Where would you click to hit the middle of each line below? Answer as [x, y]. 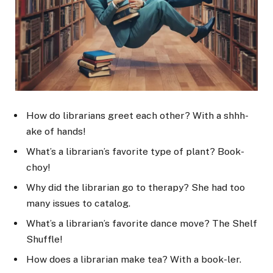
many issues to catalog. [78, 204]
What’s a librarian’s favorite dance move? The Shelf [142, 224]
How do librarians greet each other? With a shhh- [137, 116]
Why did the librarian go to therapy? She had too [136, 188]
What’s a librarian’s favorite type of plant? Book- [135, 152]
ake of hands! [56, 132]
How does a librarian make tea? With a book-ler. [134, 260]
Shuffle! [44, 239]
